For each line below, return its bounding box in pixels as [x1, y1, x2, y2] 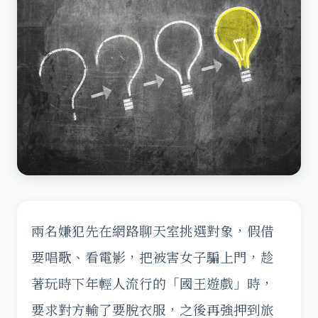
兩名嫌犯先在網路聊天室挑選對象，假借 [31, 221, 274, 240]
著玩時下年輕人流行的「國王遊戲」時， [31, 274, 274, 292]
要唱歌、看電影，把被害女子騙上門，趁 [31, 248, 274, 266]
